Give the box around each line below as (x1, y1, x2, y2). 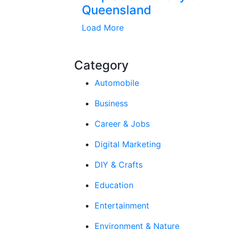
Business (95, 98, 128, 108)
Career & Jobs (95, 119, 150, 129)
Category (74, 58, 129, 73)
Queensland (82, 3, 151, 17)
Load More (82, 22, 124, 33)
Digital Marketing (95, 139, 161, 149)
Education (95, 180, 133, 190)
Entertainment (95, 200, 149, 211)
